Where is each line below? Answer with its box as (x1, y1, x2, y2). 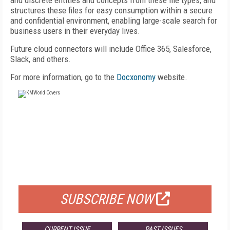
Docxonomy (117, 72, 156, 82)
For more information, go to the (10, 72, 117, 82)
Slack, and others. (10, 54, 71, 64)
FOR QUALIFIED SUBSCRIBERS (63, 167, 167, 178)
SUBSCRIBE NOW (60, 191, 154, 207)
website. (156, 72, 187, 82)
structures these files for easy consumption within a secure (10, 5, 213, 15)
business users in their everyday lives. (10, 26, 140, 36)
